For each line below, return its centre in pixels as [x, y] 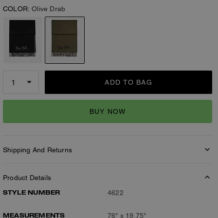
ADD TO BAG [128, 82]
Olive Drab [49, 9]
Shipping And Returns [37, 150]
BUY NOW [108, 111]
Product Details [27, 178]
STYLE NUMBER [32, 192]
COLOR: [17, 9]
